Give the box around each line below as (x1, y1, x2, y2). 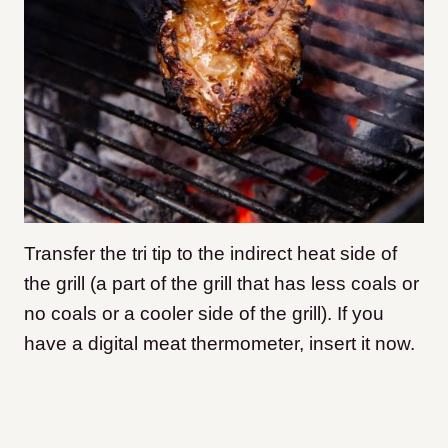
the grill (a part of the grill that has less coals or (24, 273, 419, 295)
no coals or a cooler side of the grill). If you (24, 303, 384, 325)
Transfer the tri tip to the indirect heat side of (24, 243, 397, 265)
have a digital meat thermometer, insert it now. (24, 333, 415, 355)
